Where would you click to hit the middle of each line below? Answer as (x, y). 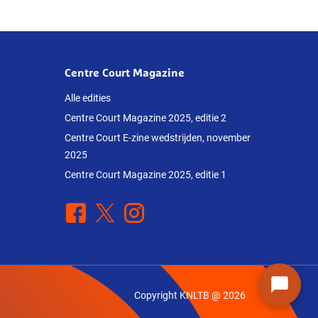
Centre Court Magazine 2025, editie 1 (146, 174)
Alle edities (88, 98)
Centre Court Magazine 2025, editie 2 (146, 117)
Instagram (148, 211)
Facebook (89, 211)
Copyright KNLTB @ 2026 (190, 295)
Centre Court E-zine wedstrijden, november (158, 137)
